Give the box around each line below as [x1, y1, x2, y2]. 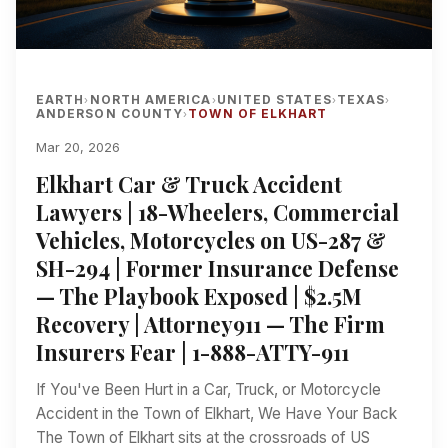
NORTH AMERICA [89, 91, 212, 107]
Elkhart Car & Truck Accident [36, 169, 342, 198]
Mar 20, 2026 [36, 139, 120, 155]
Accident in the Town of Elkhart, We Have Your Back [36, 403, 397, 423]
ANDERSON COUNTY [36, 105, 184, 121]
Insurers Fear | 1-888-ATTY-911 [36, 337, 349, 366]
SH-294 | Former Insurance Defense [36, 253, 399, 282]
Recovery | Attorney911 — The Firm [36, 309, 385, 338]
